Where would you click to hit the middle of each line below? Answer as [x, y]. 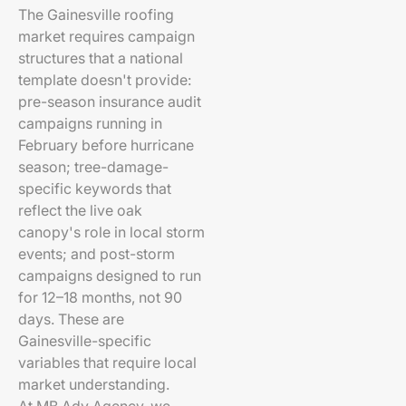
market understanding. [94, 384]
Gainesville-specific [85, 341]
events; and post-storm [97, 254]
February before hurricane [106, 145]
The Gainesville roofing [96, 14]
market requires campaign [106, 36]
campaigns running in [90, 123]
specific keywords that [95, 188]
